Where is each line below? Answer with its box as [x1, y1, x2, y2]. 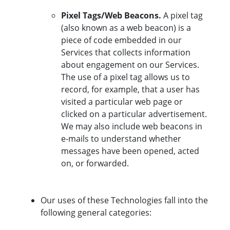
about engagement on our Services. [61, 59, 199, 71]
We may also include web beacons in [61, 121, 202, 132]
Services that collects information [61, 47, 190, 59]
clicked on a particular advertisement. [61, 108, 207, 120]
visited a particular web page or [61, 96, 183, 108]
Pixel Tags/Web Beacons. [61, 10, 163, 22]
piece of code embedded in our [61, 34, 182, 46]
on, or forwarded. [61, 158, 129, 169]
